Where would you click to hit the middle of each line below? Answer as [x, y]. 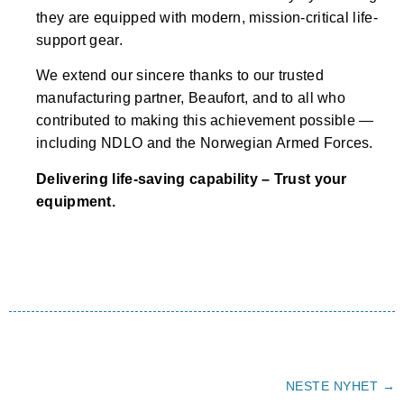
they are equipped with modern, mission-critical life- [207, 18]
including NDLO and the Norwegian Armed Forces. [205, 143]
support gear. [79, 41]
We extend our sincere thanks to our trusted [180, 76]
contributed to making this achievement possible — [205, 121]
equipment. [76, 201]
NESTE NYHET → [340, 386]
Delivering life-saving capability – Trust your [192, 179]
